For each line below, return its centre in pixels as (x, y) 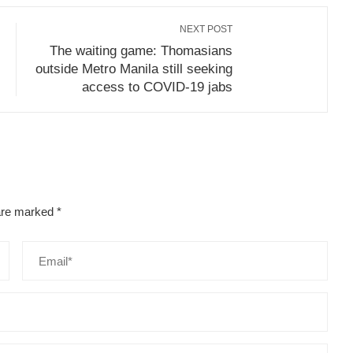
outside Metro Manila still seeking (134, 69)
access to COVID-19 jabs (157, 87)
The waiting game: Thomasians (141, 51)
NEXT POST (206, 30)
